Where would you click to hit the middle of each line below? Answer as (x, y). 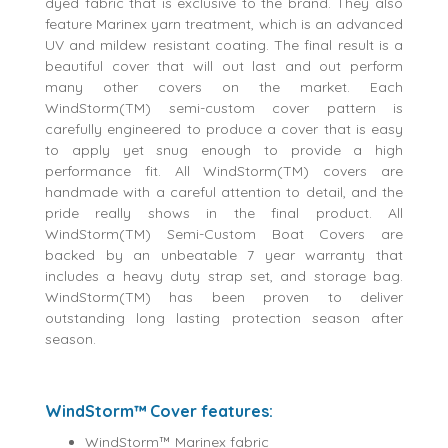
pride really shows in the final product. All (224, 213)
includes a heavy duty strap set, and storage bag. (224, 276)
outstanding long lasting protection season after (224, 318)
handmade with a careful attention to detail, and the (224, 192)
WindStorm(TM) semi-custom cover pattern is (224, 108)
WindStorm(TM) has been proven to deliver (224, 297)
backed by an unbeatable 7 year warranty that (224, 255)
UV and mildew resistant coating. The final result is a (224, 45)
